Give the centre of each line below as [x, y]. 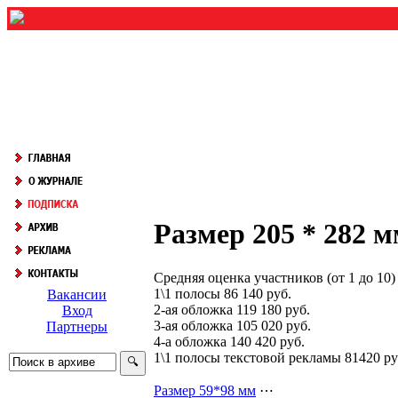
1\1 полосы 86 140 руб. [223, 293]
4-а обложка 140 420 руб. [229, 341]
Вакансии [77, 295]
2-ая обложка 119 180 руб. [232, 309]
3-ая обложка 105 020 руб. [232, 325]
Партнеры [77, 326]
